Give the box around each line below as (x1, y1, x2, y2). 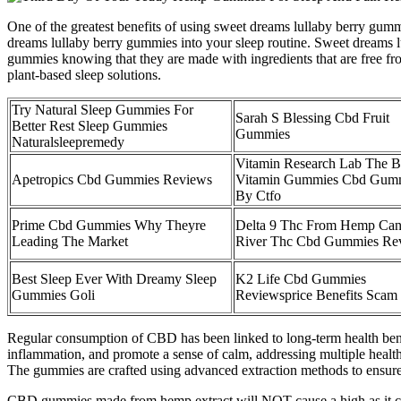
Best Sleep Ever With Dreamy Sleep (12, 270, 217, 286)
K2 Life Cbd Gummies (235, 270, 366, 286)
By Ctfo (235, 187, 281, 203)
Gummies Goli (12, 286, 95, 303)
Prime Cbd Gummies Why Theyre (12, 217, 206, 233)
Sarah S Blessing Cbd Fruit (235, 109, 389, 125)
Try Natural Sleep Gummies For (12, 101, 193, 117)
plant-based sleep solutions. (7, 66, 161, 82)
